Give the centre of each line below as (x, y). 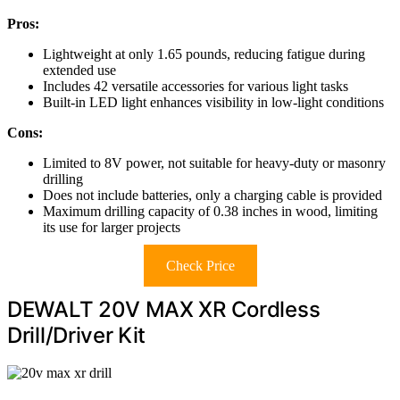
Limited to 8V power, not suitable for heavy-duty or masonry (214, 162)
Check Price (200, 265)
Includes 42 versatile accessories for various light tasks (196, 86)
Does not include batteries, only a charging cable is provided (212, 195)
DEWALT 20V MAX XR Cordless (164, 309)
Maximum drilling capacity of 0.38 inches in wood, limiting (210, 211)
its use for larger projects (112, 227)
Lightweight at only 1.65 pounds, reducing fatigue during (204, 54)
